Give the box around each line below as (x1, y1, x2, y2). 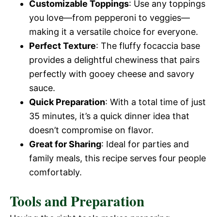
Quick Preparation (29, 97, 105, 107)
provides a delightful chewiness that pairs (29, 55, 200, 65)
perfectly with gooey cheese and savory (29, 69, 194, 79)
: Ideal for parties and (101, 139, 189, 149)
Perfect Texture (29, 41, 96, 51)
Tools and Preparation (10, 191, 144, 211)
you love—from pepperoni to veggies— (29, 13, 190, 23)
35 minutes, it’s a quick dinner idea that (29, 111, 189, 121)
